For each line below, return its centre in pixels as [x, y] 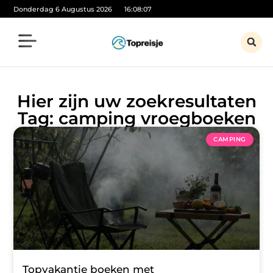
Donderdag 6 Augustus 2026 [63, 9]
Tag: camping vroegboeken [136, 118]
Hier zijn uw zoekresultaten [136, 101]
